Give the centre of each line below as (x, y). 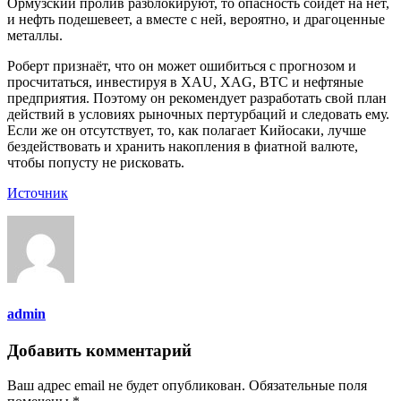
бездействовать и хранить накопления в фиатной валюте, (183, 147)
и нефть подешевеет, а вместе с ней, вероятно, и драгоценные (196, 20)
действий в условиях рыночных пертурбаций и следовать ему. (198, 115)
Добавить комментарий (99, 350)
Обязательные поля (308, 385)
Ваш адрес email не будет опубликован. (126, 385)
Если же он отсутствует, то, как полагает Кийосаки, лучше (187, 131)
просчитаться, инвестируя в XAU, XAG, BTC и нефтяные (185, 82)
